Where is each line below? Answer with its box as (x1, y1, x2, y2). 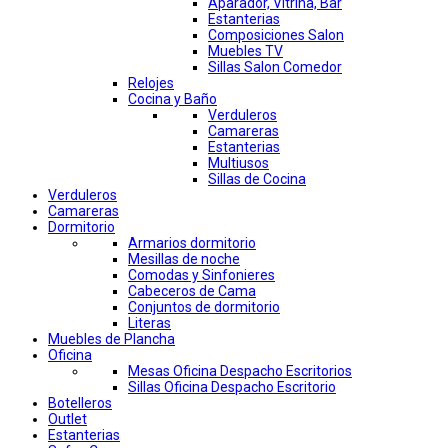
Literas (128, 315, 171, 332)
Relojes (128, 75, 174, 92)
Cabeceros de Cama (128, 283, 256, 300)
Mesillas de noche (128, 251, 240, 268)
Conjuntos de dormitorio (128, 299, 280, 316)
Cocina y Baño (128, 91, 217, 108)
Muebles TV (208, 43, 283, 60)
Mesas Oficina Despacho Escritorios (128, 363, 352, 380)
